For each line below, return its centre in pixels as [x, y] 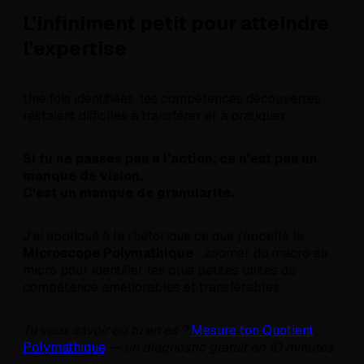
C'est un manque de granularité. [128, 193]
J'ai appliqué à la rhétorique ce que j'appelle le [163, 236]
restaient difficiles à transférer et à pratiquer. [155, 116]
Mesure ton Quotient [252, 331]
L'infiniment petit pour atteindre [176, 24]
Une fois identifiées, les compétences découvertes [172, 99]
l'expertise [75, 49]
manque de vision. [83, 176]
